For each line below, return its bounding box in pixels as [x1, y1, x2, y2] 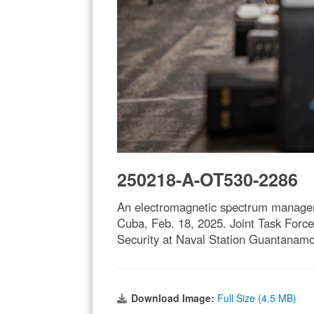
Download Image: [131, 291, 217, 306]
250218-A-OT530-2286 [117, 167, 298, 193]
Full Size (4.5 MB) [217, 291, 296, 306]
